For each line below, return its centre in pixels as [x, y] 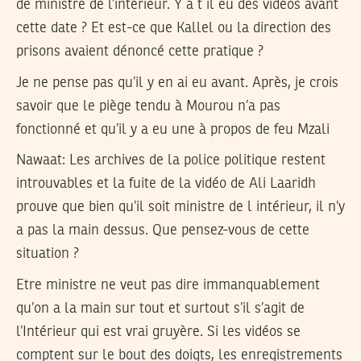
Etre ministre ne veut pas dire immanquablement [168, 285]
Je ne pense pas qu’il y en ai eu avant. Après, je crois [177, 83]
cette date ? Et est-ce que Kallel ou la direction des [174, 29]
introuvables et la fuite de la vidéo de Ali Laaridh [166, 184]
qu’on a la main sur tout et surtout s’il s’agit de [160, 308]
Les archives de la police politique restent [197, 161]
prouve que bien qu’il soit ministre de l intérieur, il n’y [180, 207]
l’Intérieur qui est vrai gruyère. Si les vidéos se [158, 332]
